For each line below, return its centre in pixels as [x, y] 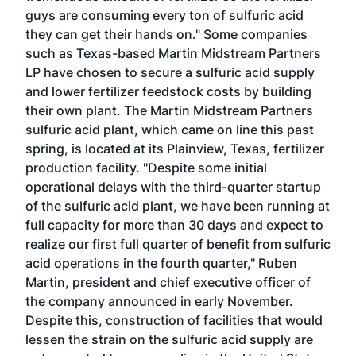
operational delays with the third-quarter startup [173, 187]
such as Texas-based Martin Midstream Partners [173, 53]
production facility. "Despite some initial [146, 168]
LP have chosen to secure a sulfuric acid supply [170, 72]
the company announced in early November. [159, 301]
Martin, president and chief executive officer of [168, 282]
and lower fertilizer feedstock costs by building [168, 91]
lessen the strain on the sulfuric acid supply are [169, 339]
